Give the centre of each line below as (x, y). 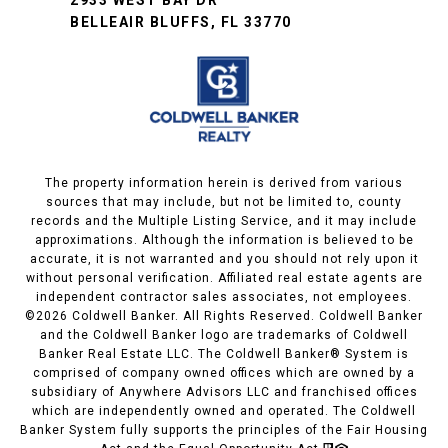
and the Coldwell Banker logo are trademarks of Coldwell (224, 334)
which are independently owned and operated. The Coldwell (224, 410)
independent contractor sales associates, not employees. (224, 296)
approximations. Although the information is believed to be (224, 239)
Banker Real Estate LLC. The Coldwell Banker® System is (224, 353)
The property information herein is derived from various (224, 182)
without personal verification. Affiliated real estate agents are (224, 277)
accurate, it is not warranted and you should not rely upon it (224, 258)
